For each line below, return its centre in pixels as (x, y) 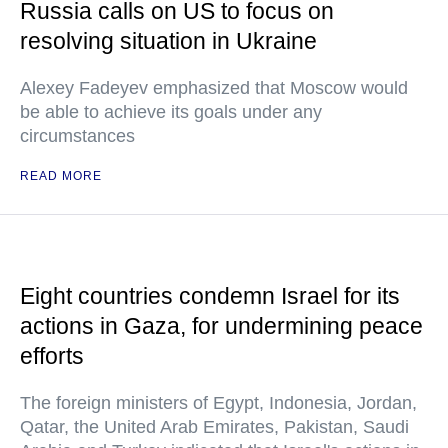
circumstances (77, 136)
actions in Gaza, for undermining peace (221, 326)
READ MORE (61, 176)
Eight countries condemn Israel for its (210, 296)
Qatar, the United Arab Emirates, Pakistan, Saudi (214, 427)
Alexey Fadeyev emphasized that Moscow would (214, 88)
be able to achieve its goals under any (171, 112)
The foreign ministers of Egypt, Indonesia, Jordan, (218, 403)
